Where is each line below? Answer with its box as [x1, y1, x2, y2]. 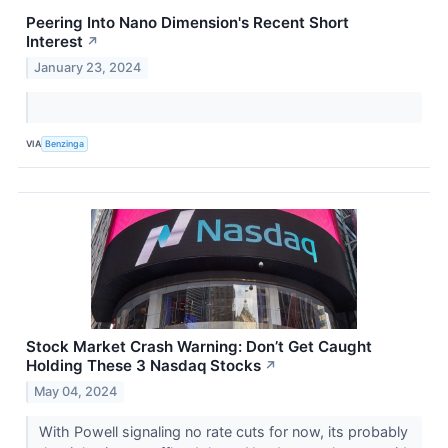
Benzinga [45, 137, 85, 149]
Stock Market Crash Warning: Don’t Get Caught [26, 337, 372, 357]
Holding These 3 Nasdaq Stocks [26, 356, 261, 376]
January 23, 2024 [34, 60, 142, 76]
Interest [26, 32, 83, 52]
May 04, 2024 [34, 383, 118, 399]
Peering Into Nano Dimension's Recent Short [26, 13, 349, 33]
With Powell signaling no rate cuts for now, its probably [38, 422, 408, 440]
